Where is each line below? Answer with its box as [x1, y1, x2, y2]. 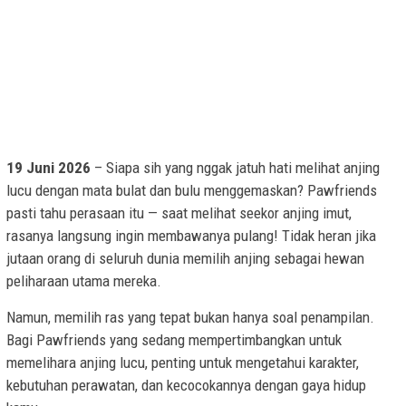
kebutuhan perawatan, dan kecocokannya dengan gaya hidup [6, 376, 366, 395]
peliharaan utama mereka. [6, 272, 161, 291]
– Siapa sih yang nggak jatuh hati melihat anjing [91, 159, 380, 178]
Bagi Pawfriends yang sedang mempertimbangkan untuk [6, 331, 342, 350]
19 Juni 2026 [6, 159, 91, 178]
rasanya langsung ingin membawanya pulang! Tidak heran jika [6, 227, 376, 246]
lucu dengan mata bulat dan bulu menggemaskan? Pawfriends [6, 181, 377, 200]
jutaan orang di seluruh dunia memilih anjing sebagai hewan [6, 249, 364, 268]
